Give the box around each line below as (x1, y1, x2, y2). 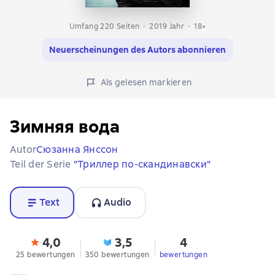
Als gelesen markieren (100, 76, 192, 88)
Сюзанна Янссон (36, 142, 118, 156)
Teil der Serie (10, 157, 74, 171)
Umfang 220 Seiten (69, 21, 140, 31)
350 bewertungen (85, 249, 150, 260)
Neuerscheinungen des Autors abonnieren (49, 44, 226, 55)
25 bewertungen (16, 249, 76, 260)
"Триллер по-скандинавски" (73, 157, 211, 171)
